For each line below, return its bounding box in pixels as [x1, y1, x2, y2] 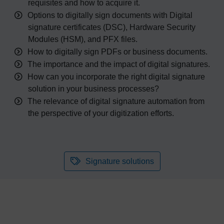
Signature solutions [85, 157, 154, 165]
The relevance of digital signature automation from [27, 97, 204, 105]
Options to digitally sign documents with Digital [27, 11, 192, 19]
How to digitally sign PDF [27, 47, 117, 56]
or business [123, 47, 166, 56]
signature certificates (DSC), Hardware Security [28, 23, 195, 31]
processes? [118, 84, 159, 93]
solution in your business [28, 84, 118, 93]
